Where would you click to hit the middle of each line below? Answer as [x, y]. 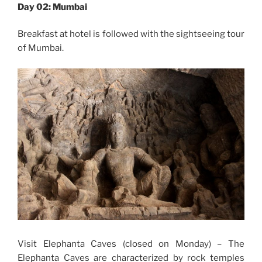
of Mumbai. [41, 48]
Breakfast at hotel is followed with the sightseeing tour [131, 34]
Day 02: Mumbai [53, 7]
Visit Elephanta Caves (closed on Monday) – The [131, 244]
